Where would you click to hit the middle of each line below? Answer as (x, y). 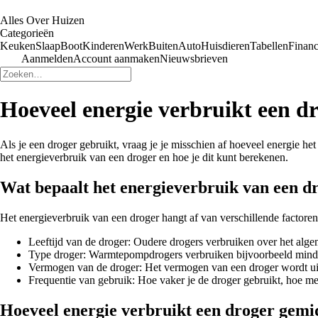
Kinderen (103, 46)
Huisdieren (225, 46)
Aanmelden (47, 59)
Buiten (163, 46)
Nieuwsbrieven (194, 59)
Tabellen (269, 46)
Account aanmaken (116, 59)
